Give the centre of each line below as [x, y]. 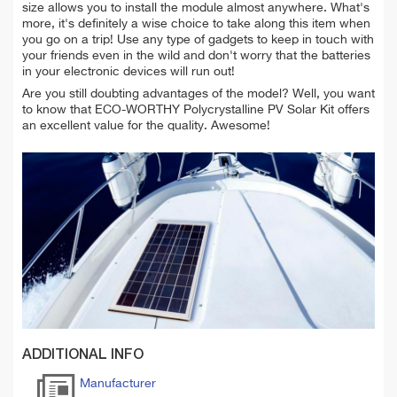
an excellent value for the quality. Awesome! [146, 126]
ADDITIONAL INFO [83, 356]
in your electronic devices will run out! [130, 72]
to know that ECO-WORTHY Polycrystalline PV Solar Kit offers [196, 110]
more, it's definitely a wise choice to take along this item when [196, 24]
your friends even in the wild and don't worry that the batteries [196, 56]
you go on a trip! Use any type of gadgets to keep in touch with [198, 40]
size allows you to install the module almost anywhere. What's [196, 8]
